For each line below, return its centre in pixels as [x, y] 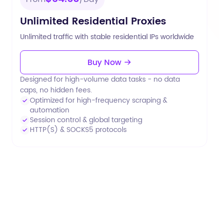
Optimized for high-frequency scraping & [99, 100]
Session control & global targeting [86, 120]
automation [50, 110]
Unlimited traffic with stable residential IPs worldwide [107, 37]
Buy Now [106, 63]
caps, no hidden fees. [56, 90]
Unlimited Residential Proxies [93, 22]
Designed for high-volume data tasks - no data [100, 79]
